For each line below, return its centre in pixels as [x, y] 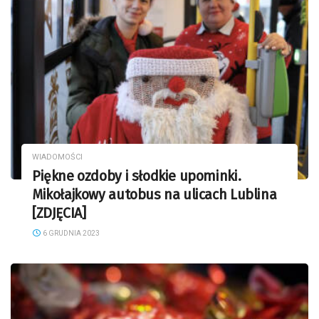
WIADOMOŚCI [57, 157]
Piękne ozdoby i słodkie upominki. [137, 177]
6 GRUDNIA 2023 [70, 234]
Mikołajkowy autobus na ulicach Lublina [155, 195]
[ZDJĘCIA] [59, 214]
